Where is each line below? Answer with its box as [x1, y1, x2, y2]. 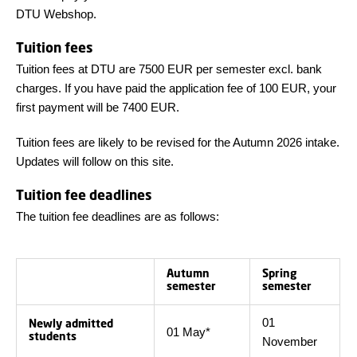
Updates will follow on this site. [16, 155, 174, 168]
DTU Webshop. [16, 7, 100, 21]
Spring [262, 266, 296, 280]
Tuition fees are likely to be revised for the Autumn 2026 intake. [16, 135, 339, 149]
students [29, 329, 76, 343]
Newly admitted [29, 316, 113, 330]
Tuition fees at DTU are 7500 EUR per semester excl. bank [16, 62, 322, 76]
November [262, 335, 317, 348]
